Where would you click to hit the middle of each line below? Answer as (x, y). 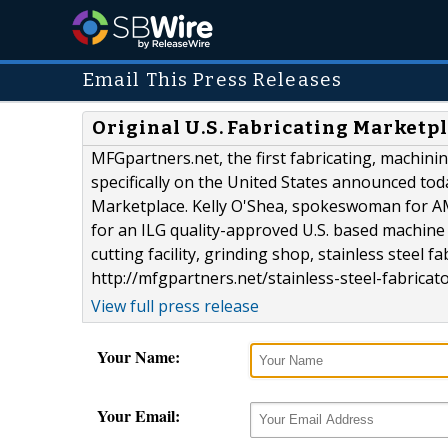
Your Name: (138, 357)
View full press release (175, 306)
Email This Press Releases (212, 80)
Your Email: (138, 416)
